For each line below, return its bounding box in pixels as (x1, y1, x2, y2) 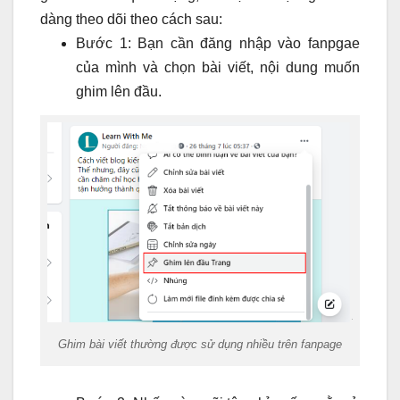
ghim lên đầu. (76, 84, 162, 100)
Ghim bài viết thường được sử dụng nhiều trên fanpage (58, 337, 342, 351)
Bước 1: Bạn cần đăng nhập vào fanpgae (76, 36, 360, 52)
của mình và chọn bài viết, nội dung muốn (76, 60, 360, 76)
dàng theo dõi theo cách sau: (40, 12, 222, 28)
